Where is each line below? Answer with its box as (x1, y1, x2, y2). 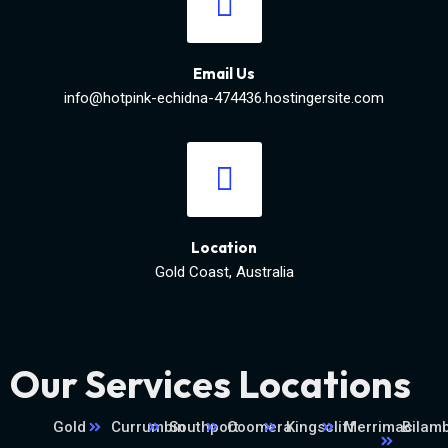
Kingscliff (285, 418, 356, 437)
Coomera (227, 418, 293, 437)
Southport (169, 418, 240, 437)
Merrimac (343, 418, 413, 437)
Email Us (193, 64, 255, 84)
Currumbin (110, 418, 186, 437)
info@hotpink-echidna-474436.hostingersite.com (64, 89, 384, 108)
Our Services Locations (10, 360, 411, 409)
